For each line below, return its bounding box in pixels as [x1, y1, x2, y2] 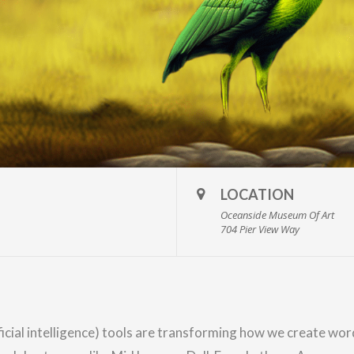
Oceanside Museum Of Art [220, 207, 334, 222]
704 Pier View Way [220, 221, 299, 236]
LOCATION [220, 185, 294, 203]
